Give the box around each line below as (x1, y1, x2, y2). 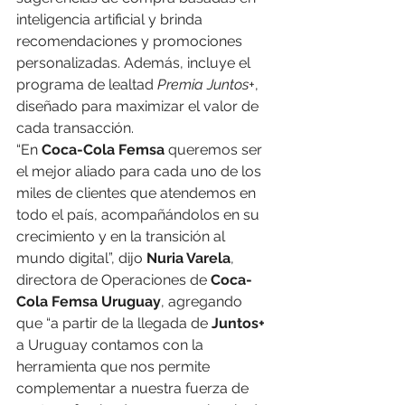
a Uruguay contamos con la (16, 336, 207, 354)
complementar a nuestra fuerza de (16, 380, 252, 398)
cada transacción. (16, 119, 134, 137)
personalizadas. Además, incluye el (16, 54, 254, 72)
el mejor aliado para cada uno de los (16, 163, 265, 181)
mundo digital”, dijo (16, 250, 146, 268)
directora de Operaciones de (16, 271, 211, 289)
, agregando (161, 293, 246, 311)
